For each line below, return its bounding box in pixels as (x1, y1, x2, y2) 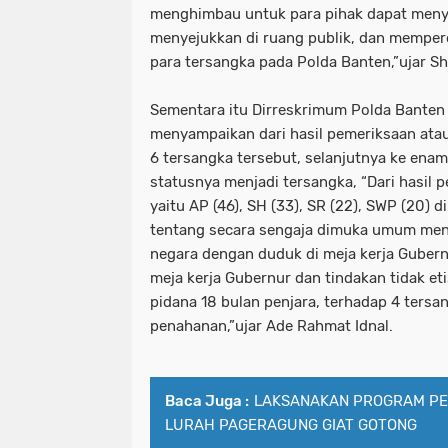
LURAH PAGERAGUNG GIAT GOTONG (165, 416, 417, 435)
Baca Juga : (165, 392, 249, 411)
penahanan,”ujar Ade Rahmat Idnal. (150, 317, 393, 336)
